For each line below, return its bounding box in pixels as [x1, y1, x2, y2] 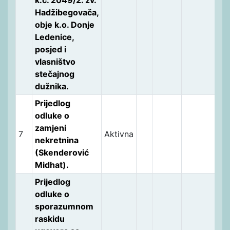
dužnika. [34, 81, 69, 91]
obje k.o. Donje [34, 19, 94, 30]
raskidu [34, 213, 65, 224]
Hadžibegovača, [34, 7, 99, 17]
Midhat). [34, 159, 69, 170]
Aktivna [104, 128, 133, 139]
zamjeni [34, 122, 66, 133]
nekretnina [34, 135, 79, 145]
